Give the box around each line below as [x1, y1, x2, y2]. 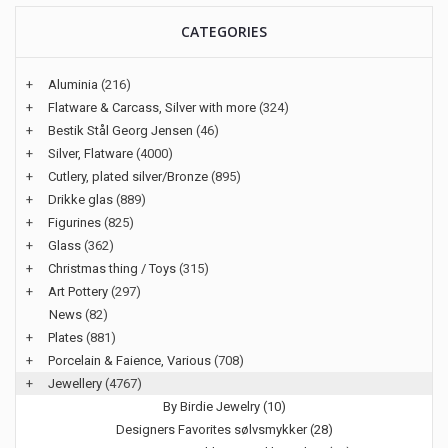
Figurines [48, 214, 101, 230]
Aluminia [48, 76, 98, 92]
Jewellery [48, 375, 102, 391]
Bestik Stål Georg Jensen [48, 122, 193, 138]
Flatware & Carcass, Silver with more [48, 99, 256, 115]
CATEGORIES [181, 21, 267, 41]
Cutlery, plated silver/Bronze [48, 168, 208, 184]
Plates [48, 329, 83, 345]
